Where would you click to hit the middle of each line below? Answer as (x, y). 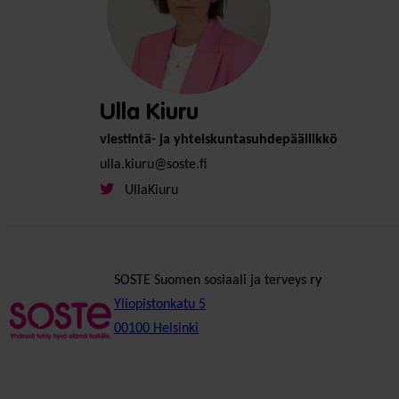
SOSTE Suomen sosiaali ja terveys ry (218, 280)
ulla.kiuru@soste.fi (153, 164)
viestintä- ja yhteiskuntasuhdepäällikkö (219, 139)
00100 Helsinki (156, 328)
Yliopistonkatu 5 (160, 304)
